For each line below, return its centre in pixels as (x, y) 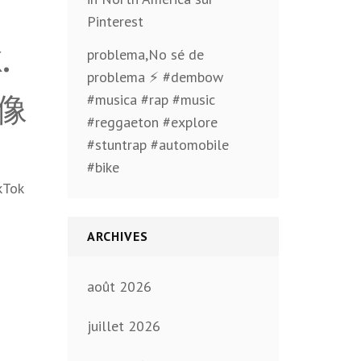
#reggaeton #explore (152, 122)
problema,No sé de (145, 54)
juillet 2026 (123, 326)
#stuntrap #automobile (158, 145)
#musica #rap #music (151, 100)
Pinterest (115, 21)
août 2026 (119, 287)
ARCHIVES (117, 236)
